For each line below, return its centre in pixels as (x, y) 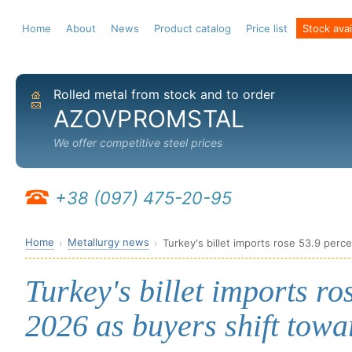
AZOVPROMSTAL (149, 119)
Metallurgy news (108, 242)
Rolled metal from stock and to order (164, 94)
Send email (63, 108)
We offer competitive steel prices (138, 143)
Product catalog (192, 28)
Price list (267, 28)
